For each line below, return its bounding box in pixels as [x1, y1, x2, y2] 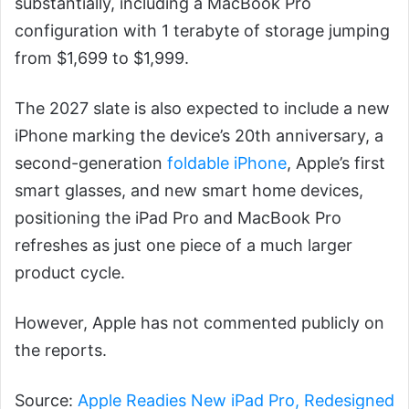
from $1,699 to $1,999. [15, 47, 194, 68]
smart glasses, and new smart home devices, [15, 180, 363, 200]
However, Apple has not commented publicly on [15, 312, 384, 332]
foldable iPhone [167, 152, 287, 173]
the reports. [15, 340, 111, 360]
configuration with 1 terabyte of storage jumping [15, 20, 390, 40]
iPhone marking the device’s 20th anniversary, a [15, 125, 383, 145]
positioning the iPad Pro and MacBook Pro [15, 207, 341, 227]
